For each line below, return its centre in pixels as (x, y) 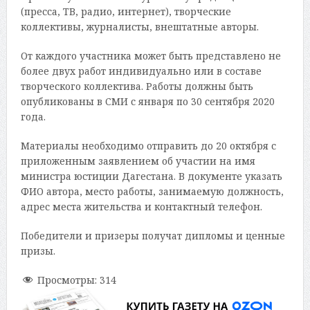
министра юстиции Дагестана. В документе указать (151, 176)
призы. (38, 251)
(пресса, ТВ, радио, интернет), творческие (126, 12)
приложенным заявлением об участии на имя (138, 161)
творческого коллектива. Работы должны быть (137, 86)
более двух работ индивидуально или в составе (141, 71)
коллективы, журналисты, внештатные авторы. (139, 27)
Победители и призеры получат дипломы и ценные (153, 236)
